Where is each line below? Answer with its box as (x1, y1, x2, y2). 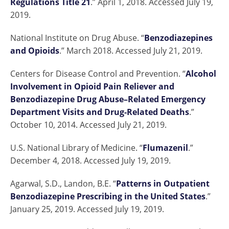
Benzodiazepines (144, 32, 213, 44)
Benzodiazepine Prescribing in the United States (10, 191, 205, 202)
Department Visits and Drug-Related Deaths (10, 106, 189, 118)
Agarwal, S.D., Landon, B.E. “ (10, 178, 116, 190)
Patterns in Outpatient (116, 178, 210, 190)
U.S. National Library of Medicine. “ (10, 142, 143, 154)
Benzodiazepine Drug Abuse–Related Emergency (10, 94, 205, 105)
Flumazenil (143, 142, 188, 154)
